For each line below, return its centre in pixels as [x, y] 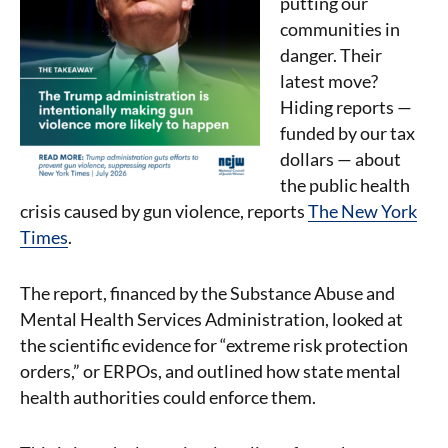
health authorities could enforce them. [169, 397]
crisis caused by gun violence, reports [164, 211]
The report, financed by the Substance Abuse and [207, 293]
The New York [362, 211]
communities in [340, 29]
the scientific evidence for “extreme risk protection [214, 345]
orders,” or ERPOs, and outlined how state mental [210, 371]
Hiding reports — [346, 107]
